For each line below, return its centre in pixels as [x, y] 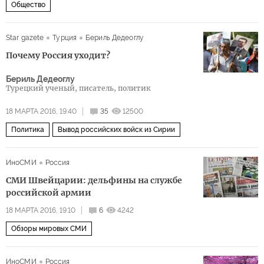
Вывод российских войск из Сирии [116, 129]
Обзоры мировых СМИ [49, 228]
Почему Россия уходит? [58, 55]
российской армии [49, 192]
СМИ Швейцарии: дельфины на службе [94, 180]
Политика [28, 129]
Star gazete [25, 37]
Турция [65, 37]
